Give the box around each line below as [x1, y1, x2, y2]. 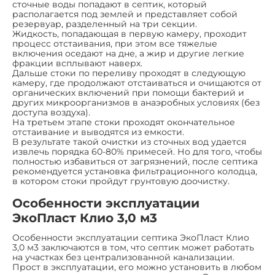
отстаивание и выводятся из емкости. [12, 126, 184, 137]
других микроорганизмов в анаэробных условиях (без [12, 96, 260, 108]
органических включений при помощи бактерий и [12, 87, 244, 98]
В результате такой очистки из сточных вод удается [12, 136, 246, 147]
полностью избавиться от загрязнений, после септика [12, 155, 258, 167]
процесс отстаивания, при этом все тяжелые [12, 37, 217, 49]
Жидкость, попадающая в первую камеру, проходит [12, 28, 247, 39]
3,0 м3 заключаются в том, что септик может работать [12, 241, 254, 253]
